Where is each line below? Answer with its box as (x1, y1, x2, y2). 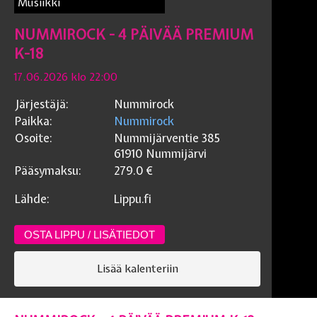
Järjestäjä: (15, 96, 69, 113)
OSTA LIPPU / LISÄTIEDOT (24, 229, 155, 241)
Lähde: (15, 191, 50, 207)
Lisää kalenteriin (96, 262, 178, 277)
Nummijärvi (146, 146, 207, 162)
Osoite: (15, 130, 52, 146)
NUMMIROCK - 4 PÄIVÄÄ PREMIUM (14, 25, 253, 45)
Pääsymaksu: (15, 163, 81, 179)
